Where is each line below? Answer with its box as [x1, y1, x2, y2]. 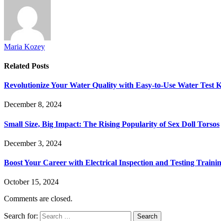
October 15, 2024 [4, 178, 59, 186]
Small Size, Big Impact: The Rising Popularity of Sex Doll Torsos [4, 119, 220, 128]
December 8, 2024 [4, 100, 62, 109]
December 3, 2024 [4, 139, 62, 147]
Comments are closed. [4, 194, 73, 203]
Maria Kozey [4, 42, 45, 51]
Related [4, 61, 32, 70]
